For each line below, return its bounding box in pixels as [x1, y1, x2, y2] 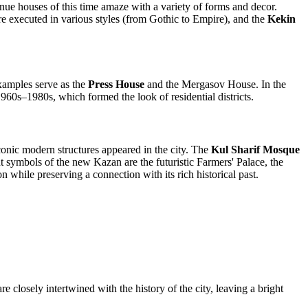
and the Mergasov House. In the [144, 78, 286, 90]
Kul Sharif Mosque [211, 144, 300, 156]
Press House [88, 78, 144, 90]
